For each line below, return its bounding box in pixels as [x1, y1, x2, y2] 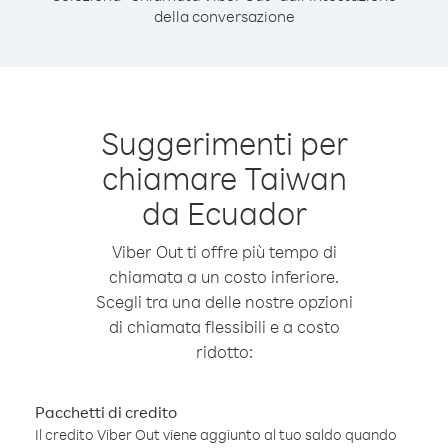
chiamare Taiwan [101, 157, 347, 198]
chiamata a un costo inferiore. [109, 266, 339, 287]
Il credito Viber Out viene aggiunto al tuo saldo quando [35, 425, 397, 444]
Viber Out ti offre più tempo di [111, 241, 337, 262]
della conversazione [153, 6, 295, 26]
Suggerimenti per [100, 122, 348, 163]
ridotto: [195, 341, 253, 362]
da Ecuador [141, 192, 307, 233]
